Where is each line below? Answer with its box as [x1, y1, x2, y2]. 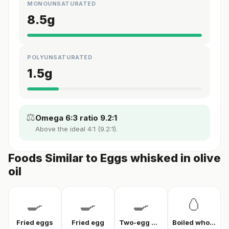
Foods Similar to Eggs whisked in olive [8, 151, 221, 165]
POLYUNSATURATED [27, 54, 93, 61]
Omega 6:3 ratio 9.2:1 [35, 113, 117, 123]
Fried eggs [16, 218, 53, 226]
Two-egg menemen [151, 218, 157, 226]
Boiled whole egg [210, 218, 216, 226]
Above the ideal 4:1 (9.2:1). [35, 125, 118, 133]
